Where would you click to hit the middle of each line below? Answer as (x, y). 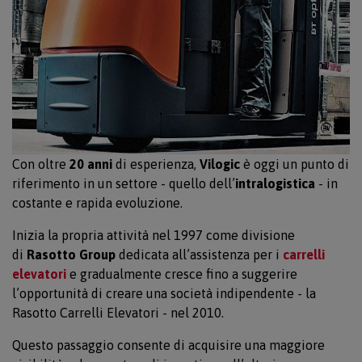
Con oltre (41, 164)
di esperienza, (156, 164)
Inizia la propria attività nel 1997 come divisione (154, 235)
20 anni (91, 164)
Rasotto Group (71, 255)
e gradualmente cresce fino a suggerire (182, 274)
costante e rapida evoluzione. (97, 203)
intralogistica (275, 183)
